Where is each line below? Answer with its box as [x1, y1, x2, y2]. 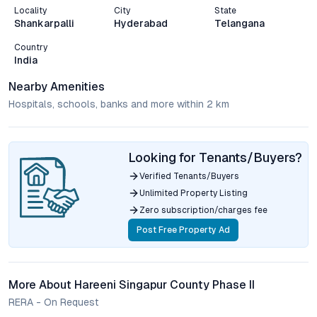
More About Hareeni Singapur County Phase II [8, 278, 255, 292]
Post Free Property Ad [137, 225, 230, 235]
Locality [14, 6, 47, 16]
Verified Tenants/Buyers [139, 171, 239, 181]
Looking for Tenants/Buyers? [128, 150, 302, 165]
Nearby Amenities [8, 80, 105, 93]
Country [14, 42, 47, 52]
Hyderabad [114, 18, 168, 29]
